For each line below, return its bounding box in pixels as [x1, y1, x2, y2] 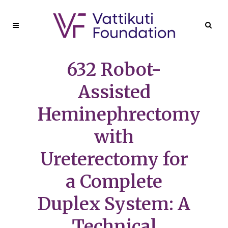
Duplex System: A [38, 193, 190, 215]
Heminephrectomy [38, 103, 201, 126]
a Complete [66, 170, 162, 193]
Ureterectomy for [40, 148, 188, 170]
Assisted [77, 81, 151, 103]
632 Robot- [67, 59, 161, 81]
